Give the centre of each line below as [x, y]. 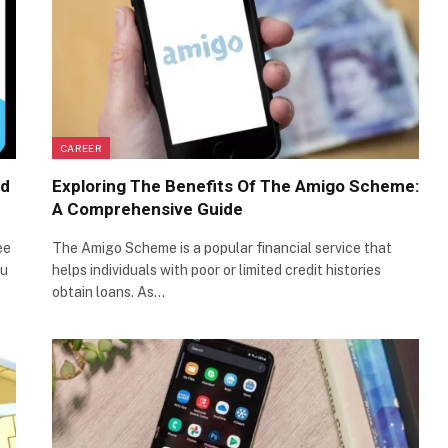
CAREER [81, 148]
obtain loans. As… [108, 292]
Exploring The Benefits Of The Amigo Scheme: [235, 186]
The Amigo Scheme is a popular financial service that [222, 248]
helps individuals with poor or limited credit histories [216, 270]
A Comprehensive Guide [147, 209]
